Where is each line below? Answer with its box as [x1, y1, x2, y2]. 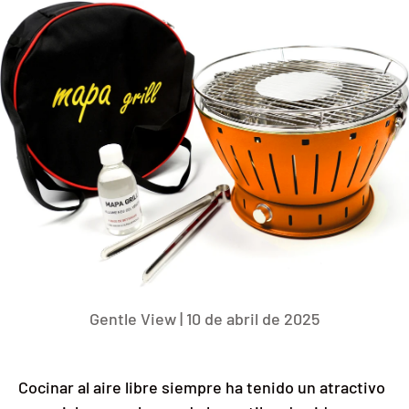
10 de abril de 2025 [186, 309, 320, 330]
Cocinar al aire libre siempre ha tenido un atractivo [18, 377, 385, 398]
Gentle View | [89, 309, 186, 330]
